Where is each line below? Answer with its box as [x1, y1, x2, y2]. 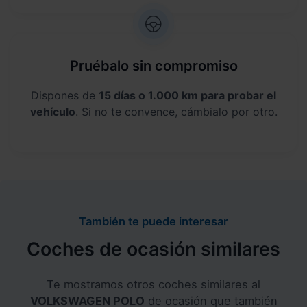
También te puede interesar [79, 214, 228, 229]
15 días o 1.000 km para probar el [99, 88, 276, 103]
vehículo [29, 105, 75, 119]
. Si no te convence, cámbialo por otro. [75, 105, 278, 119]
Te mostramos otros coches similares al [47, 278, 260, 292]
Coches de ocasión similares [27, 238, 280, 260]
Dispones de [31, 88, 99, 103]
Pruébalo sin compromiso [69, 58, 238, 75]
